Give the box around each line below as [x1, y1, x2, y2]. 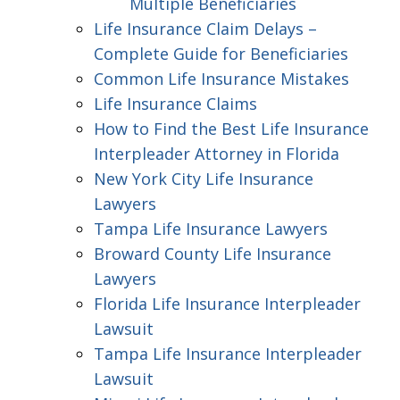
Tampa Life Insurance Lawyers [94, 218, 328, 239]
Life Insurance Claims [94, 93, 257, 114]
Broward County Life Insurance [94, 243, 331, 264]
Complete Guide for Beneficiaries [94, 43, 348, 64]
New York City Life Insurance [94, 168, 313, 189]
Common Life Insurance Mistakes [94, 68, 349, 89]
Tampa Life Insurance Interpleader [94, 343, 362, 364]
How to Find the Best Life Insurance [94, 118, 369, 139]
